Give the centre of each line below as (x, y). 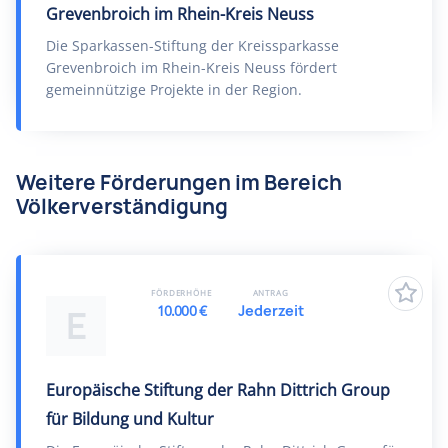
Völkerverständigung (122, 206)
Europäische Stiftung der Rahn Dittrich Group (218, 390)
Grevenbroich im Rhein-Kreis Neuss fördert (191, 67)
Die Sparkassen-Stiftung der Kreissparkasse (192, 45)
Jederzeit (270, 310)
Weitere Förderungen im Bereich (179, 182)
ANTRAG (270, 292)
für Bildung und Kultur (130, 419)
